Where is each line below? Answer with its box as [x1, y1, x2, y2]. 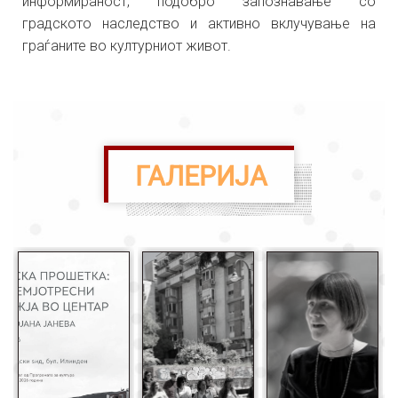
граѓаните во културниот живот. [22, 37, 231, 54]
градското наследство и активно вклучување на [22, 15, 376, 32]
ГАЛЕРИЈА [135, 161, 267, 192]
